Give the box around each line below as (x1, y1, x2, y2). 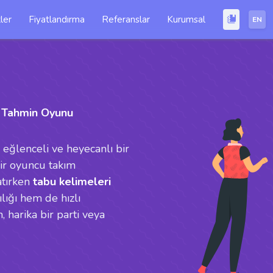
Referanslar (102, 13, 151, 26)
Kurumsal (167, 13, 206, 26)
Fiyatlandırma (29, 13, 85, 26)
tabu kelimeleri (33, 174, 111, 189)
